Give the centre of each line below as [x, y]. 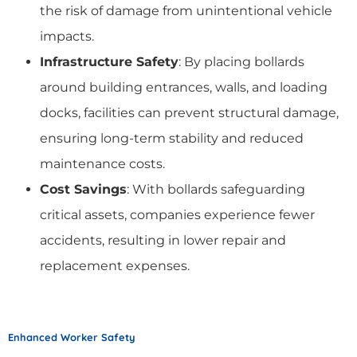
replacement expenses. [115, 265]
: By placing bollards [241, 61]
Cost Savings [83, 189]
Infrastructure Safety [109, 61]
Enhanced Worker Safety [72, 337]
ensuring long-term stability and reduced [172, 138]
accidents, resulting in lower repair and [163, 240]
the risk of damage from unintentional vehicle [186, 10]
